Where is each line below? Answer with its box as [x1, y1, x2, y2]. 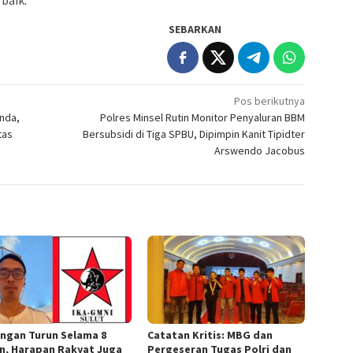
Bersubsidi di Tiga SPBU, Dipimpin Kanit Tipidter [83, 127, 306, 142]
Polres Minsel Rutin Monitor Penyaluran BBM [100, 110, 306, 125]
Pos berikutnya [234, 94, 306, 109]
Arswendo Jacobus [214, 143, 306, 158]
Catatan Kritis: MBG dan [147, 328, 273, 343]
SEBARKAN [169, 22, 222, 37]
